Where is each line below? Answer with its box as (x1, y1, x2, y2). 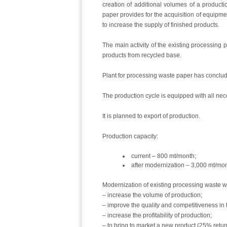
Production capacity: (102, 133, 158, 140)
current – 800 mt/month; (131, 153, 196, 160)
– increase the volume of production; (102, 192, 202, 199)
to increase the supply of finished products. (102, 21, 219, 28)
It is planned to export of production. (102, 112, 200, 120)
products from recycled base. (102, 52, 181, 59)
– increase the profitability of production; (102, 212, 212, 219)
